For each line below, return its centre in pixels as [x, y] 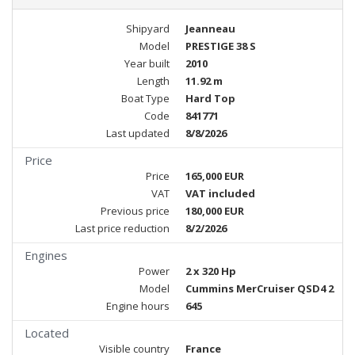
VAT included [220, 193]
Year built [147, 63]
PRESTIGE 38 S [221, 46]
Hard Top [210, 98]
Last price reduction [122, 228]
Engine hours [138, 306]
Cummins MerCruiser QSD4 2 [260, 288]
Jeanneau [210, 29]
